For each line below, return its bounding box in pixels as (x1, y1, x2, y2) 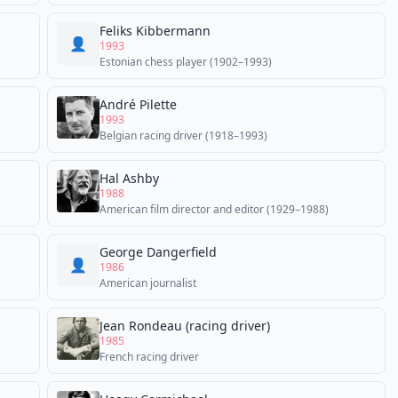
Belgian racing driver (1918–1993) (99, 128, 267, 143)
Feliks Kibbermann (99, 22, 211, 39)
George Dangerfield (99, 243, 217, 260)
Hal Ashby (99, 170, 159, 187)
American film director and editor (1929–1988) (99, 202, 329, 217)
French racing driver (99, 349, 199, 364)
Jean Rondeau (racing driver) (99, 317, 270, 334)
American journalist (99, 275, 196, 291)
